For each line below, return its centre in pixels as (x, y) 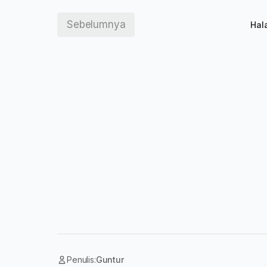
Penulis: (81, 260)
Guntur (110, 260)
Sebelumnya (96, 24)
